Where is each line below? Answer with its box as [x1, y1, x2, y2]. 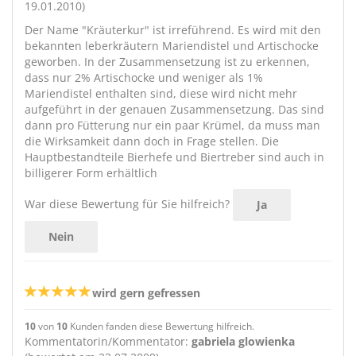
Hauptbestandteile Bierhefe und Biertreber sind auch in [25, 149, 324, 164]
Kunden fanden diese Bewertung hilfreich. [68, 319, 254, 332]
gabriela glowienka [192, 334, 295, 349]
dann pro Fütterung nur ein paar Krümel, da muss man [25, 118, 320, 133]
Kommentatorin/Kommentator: [25, 334, 192, 349]
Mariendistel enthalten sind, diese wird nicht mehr [25, 86, 297, 101]
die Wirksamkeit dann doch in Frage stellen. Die [25, 133, 279, 149]
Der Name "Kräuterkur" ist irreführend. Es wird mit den [25, 22, 321, 37]
